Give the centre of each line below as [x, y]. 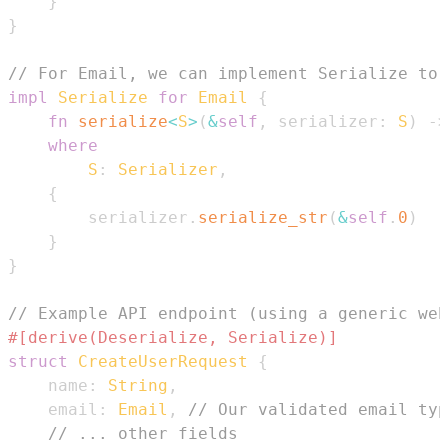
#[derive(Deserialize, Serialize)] [173, 337]
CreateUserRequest [163, 361]
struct [38, 361]
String [138, 385]
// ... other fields [143, 433]
